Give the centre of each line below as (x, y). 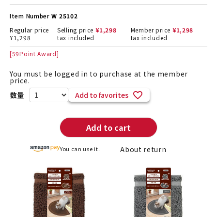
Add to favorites (101, 95)
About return (143, 149)
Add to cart (108, 128)
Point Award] (39, 54)
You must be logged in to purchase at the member (99, 74)
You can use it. (80, 149)
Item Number (30, 16)
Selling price (76, 30)
